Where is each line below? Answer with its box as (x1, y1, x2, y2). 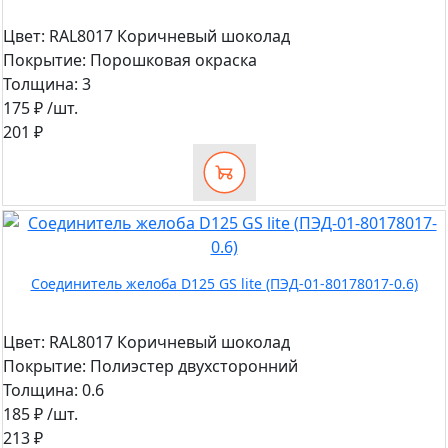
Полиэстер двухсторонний (86, 355, 298, 378)
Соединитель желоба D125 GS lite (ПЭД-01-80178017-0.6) (30, 274, 418, 294)
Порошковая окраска (86, 49, 257, 72)
